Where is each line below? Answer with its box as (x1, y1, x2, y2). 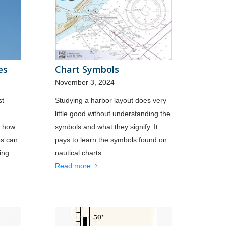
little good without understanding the (55, 109, 171, 118)
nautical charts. (55, 148, 104, 157)
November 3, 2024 (55, 78, 115, 86)
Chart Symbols (55, 63, 120, 75)
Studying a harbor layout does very (55, 96, 167, 104)
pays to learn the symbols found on (55, 135, 167, 144)
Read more (55, 161, 91, 170)
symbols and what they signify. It (55, 122, 158, 131)
